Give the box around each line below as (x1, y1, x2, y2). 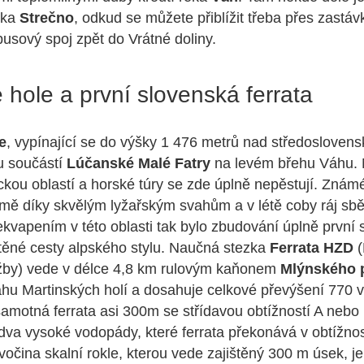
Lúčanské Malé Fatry (67, 155, 210, 172)
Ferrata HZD (270, 240, 353, 257)
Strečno (19, 10, 74, 27)
